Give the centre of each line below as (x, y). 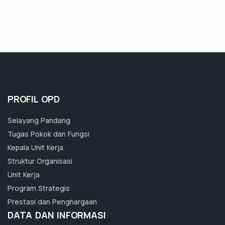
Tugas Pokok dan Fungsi (48, 134)
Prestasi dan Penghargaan (52, 202)
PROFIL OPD (34, 99)
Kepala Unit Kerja (35, 148)
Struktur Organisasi (40, 161)
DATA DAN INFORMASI (57, 215)
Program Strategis (39, 188)
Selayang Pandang (39, 121)
